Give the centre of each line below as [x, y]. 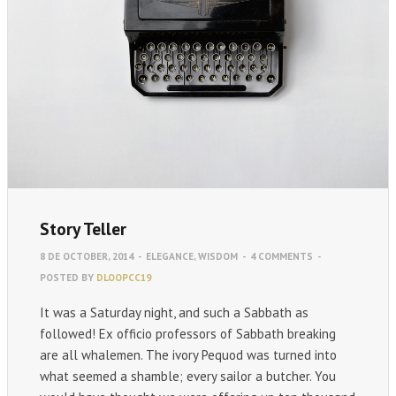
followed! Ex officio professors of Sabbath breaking [188, 333]
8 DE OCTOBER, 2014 [87, 256]
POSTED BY [68, 277]
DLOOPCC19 [124, 277]
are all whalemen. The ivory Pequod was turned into [188, 354]
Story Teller [83, 228]
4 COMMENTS [282, 256]
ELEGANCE [170, 256]
